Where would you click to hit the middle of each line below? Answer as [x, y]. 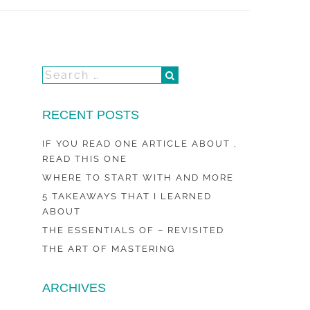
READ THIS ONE [85, 159]
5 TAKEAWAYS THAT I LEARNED [127, 196]
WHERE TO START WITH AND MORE [138, 177]
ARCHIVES [74, 288]
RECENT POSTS [91, 115]
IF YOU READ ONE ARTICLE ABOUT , [140, 144]
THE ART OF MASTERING [109, 249]
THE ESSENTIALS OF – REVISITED [134, 230]
